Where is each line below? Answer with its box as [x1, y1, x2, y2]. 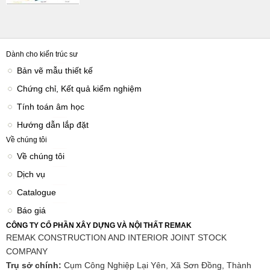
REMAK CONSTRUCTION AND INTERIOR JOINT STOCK [6, 232, 227, 242]
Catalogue [17, 187, 56, 197]
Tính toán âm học [17, 101, 84, 111]
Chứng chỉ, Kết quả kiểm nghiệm [17, 83, 142, 93]
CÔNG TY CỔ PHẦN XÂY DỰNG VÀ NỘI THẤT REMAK [6, 221, 192, 230]
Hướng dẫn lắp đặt [17, 119, 89, 130]
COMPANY [6, 246, 48, 256]
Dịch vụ [17, 169, 45, 179]
